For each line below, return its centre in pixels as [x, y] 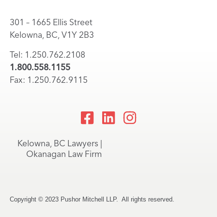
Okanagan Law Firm [64, 154]
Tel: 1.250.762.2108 [47, 55]
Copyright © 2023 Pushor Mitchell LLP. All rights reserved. [92, 200]
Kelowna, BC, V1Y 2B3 [52, 35]
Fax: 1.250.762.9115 [49, 80]
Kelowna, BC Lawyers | [60, 143]
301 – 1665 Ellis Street [51, 22]
